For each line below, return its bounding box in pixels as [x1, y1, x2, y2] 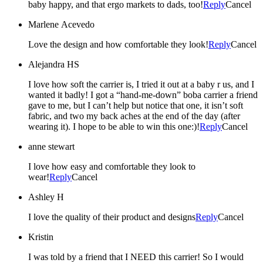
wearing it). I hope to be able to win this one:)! [28, 121, 200, 131]
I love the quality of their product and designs [28, 211, 195, 222]
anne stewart [28, 141, 75, 151]
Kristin [28, 231, 53, 242]
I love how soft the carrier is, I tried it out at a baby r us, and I [28, 79, 254, 89]
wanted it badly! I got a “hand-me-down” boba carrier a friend [28, 89, 258, 100]
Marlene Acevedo [28, 19, 95, 29]
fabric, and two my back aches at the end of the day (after [28, 110, 240, 121]
